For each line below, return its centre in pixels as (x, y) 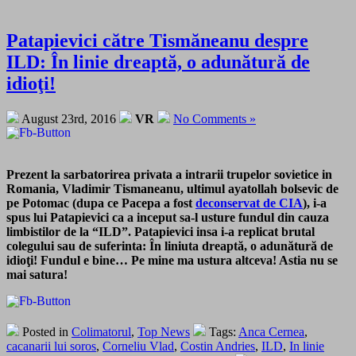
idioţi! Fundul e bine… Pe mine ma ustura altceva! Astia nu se (172, 260)
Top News (164, 331)
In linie (307, 346)
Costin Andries (218, 346)
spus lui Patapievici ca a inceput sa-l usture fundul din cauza (168, 217)
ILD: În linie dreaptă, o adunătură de (158, 62)
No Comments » (215, 118)
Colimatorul (101, 331)
